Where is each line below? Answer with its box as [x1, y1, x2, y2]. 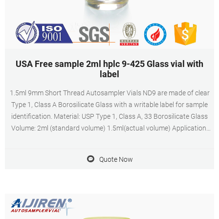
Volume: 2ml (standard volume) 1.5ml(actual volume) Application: [11, 124, 208, 132]
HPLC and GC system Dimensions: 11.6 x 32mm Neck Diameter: [14, 136, 205, 144]
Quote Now [99, 155, 133, 163]
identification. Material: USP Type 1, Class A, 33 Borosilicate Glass [11, 112, 208, 120]
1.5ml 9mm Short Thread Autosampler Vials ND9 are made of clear [9, 89, 210, 97]
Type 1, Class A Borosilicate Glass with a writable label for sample [11, 101, 208, 109]
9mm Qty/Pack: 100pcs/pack [65, 148, 154, 155]
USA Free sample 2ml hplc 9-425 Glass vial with [16, 59, 203, 69]
